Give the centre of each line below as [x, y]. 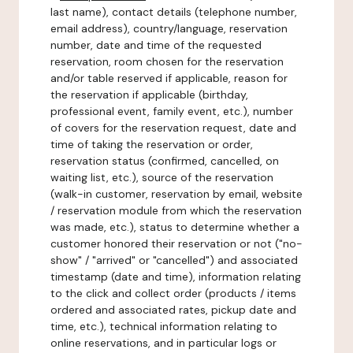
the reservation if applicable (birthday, [149, 95]
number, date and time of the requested [156, 45]
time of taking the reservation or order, [152, 144]
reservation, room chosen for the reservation [167, 61]
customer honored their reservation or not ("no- [176, 243]
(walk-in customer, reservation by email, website [176, 194]
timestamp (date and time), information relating [176, 277]
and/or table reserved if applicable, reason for [169, 78]
